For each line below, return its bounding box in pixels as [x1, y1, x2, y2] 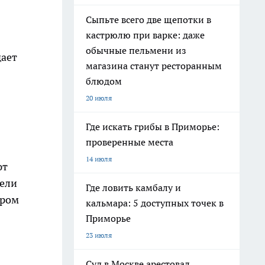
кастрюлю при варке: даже [86, 29, 205, 41]
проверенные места [86, 136, 173, 148]
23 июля [86, 231, 112, 240]
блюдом [86, 75, 122, 87]
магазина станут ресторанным [86, 60, 222, 72]
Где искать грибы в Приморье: [86, 121, 219, 132]
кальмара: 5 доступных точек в [86, 197, 224, 209]
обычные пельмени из [86, 44, 186, 56]
